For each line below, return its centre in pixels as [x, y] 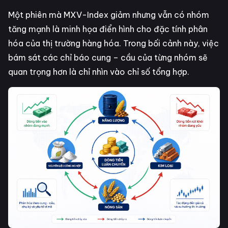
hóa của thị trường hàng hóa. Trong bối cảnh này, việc [113, 43]
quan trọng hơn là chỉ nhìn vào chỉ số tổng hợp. [99, 72]
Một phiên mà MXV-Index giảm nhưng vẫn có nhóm [109, 15]
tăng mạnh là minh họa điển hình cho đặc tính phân [108, 29]
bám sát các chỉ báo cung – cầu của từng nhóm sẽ [108, 57]
